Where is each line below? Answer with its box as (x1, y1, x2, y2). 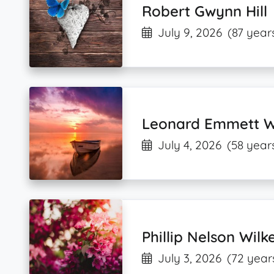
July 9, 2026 (158, 25, 223, 40)
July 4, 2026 (158, 138, 222, 153)
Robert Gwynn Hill (142, 2, 268, 21)
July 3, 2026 (158, 250, 222, 265)
